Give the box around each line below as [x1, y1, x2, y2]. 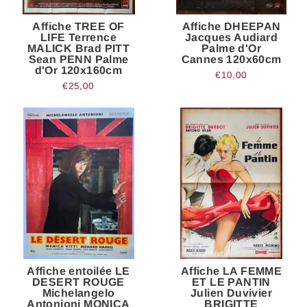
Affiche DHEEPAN [182, 20, 281, 32]
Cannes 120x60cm [181, 53, 282, 65]
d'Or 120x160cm [34, 64, 123, 76]
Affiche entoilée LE [27, 265, 130, 277]
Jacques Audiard [184, 31, 278, 43]
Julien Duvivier [190, 286, 272, 299]
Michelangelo [42, 286, 115, 299]
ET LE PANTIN [192, 275, 271, 288]
